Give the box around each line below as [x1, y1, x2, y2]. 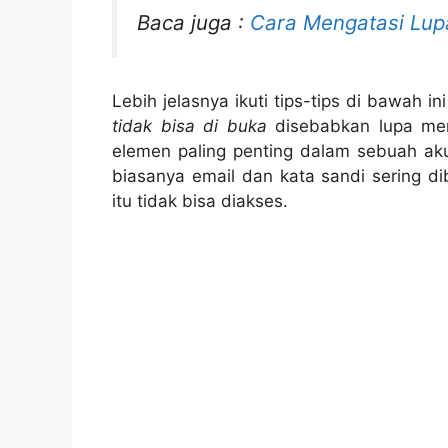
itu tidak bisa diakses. [112, 190, 288, 211]
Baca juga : [137, 10, 250, 36]
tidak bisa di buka [112, 115, 267, 136]
